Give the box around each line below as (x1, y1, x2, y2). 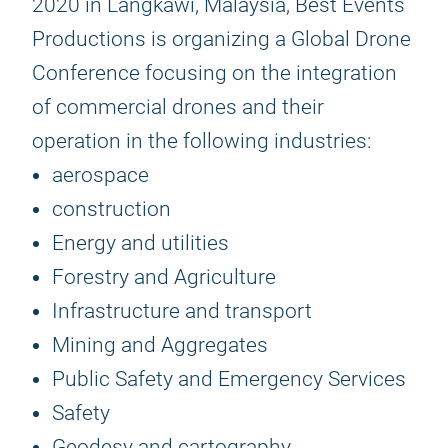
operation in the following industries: (32, 129, 371, 153)
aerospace (52, 163, 149, 187)
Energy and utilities (52, 231, 229, 255)
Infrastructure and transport (52, 299, 312, 323)
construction (52, 197, 171, 221)
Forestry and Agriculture (52, 265, 276, 289)
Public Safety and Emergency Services (52, 367, 406, 391)
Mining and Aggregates (52, 333, 268, 357)
